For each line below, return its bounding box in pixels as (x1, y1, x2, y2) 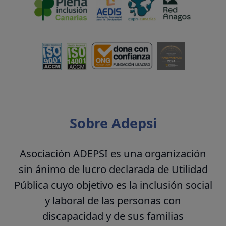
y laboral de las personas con (45, 193, 181, 208)
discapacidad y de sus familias (42, 209, 184, 223)
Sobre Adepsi (69, 114, 157, 133)
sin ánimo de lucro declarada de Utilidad (18, 162, 208, 177)
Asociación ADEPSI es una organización (20, 146, 206, 161)
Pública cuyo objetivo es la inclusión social (14, 178, 212, 192)
